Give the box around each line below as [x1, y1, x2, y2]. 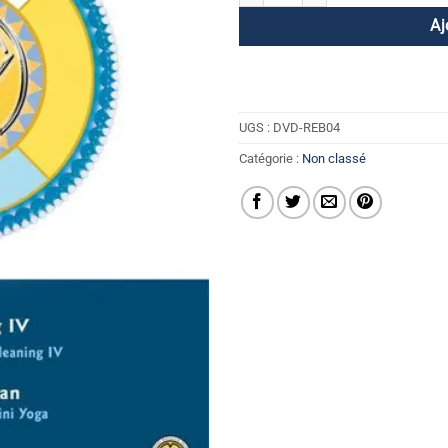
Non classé [302, 150, 366, 166]
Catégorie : [239, 150, 302, 166]
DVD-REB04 [273, 119, 340, 135]
